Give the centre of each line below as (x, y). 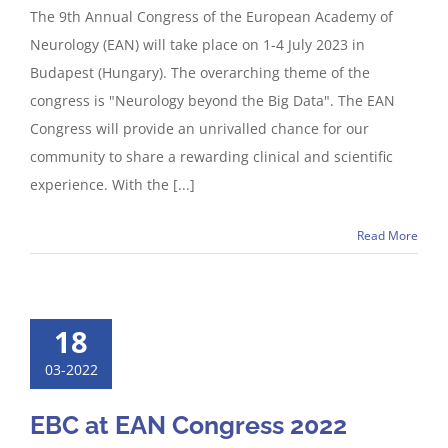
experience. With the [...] (112, 184)
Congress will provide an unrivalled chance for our (199, 128)
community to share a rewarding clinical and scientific (211, 156)
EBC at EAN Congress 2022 (188, 425)
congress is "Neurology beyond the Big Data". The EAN (212, 100)
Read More (387, 235)
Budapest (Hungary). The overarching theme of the (200, 72)
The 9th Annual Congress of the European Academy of (211, 16)
